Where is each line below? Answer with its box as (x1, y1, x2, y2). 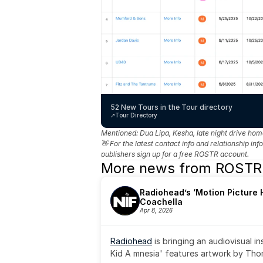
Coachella (140, 197, 183, 207)
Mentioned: (101, 129, 140, 137)
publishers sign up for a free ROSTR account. (101, 150, 249, 159)
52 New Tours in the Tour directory (110, 103, 232, 112)
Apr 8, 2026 (140, 207, 173, 214)
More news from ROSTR (101, 160, 262, 177)
